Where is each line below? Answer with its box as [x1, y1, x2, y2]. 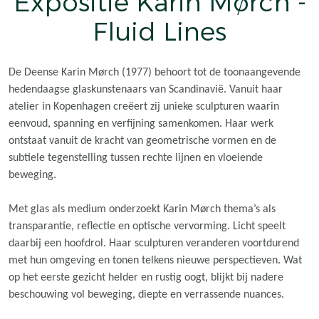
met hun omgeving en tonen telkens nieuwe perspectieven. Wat [9, 255, 302, 266]
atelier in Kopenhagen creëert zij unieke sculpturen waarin [9, 101, 279, 113]
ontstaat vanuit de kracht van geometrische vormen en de [9, 135, 276, 147]
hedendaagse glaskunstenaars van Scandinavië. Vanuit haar [9, 84, 283, 95]
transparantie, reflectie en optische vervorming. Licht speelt [9, 221, 286, 232]
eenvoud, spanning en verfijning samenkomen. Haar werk [9, 118, 273, 130]
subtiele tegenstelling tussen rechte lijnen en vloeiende [9, 152, 263, 164]
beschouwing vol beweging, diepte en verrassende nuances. [9, 289, 284, 300]
